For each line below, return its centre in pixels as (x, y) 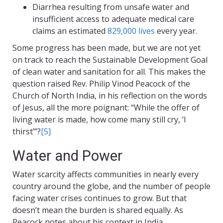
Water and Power (67, 156)
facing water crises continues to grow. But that (100, 198)
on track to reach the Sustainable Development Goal (110, 60)
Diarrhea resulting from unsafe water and (111, 7)
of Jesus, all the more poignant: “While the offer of (106, 108)
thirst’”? (27, 132)
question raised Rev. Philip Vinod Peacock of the (101, 84)
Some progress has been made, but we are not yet (107, 48)
